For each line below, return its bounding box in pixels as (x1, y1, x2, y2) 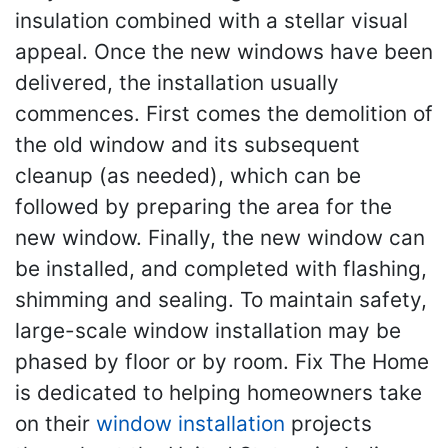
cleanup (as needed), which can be (15, 162, 361, 188)
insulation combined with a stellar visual (15, 7, 408, 33)
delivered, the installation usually (15, 69, 339, 95)
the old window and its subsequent (15, 131, 360, 157)
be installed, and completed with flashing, (15, 255, 427, 281)
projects (285, 410, 372, 436)
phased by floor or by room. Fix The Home (15, 348, 429, 374)
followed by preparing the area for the (15, 193, 392, 219)
